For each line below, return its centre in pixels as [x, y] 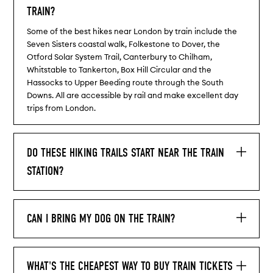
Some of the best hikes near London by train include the [132, 31]
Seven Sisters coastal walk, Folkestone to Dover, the [123, 44]
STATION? [45, 171]
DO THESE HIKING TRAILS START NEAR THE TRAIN [125, 152]
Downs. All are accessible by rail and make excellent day [132, 95]
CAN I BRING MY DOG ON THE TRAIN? [101, 218]
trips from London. [61, 108]
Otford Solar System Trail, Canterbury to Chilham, [119, 56]
